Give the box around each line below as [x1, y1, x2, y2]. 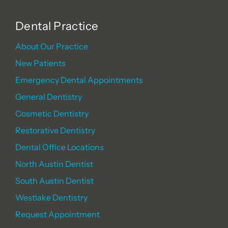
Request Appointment [15, 209, 100, 219]
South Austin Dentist [15, 175, 94, 186]
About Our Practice [15, 41, 88, 51]
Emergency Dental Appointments [15, 74, 143, 85]
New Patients [15, 58, 66, 68]
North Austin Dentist [15, 158, 93, 169]
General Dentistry [15, 91, 82, 102]
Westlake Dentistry [15, 192, 88, 203]
